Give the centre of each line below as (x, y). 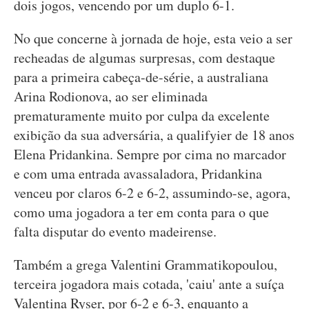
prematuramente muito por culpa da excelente (142, 116)
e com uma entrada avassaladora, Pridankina (138, 173)
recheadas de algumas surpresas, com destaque (144, 58)
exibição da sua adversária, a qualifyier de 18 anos (154, 135)
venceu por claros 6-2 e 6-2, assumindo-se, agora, (152, 193)
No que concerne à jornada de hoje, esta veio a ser (153, 38)
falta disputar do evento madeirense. (115, 231)
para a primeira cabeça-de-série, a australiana (141, 77)
